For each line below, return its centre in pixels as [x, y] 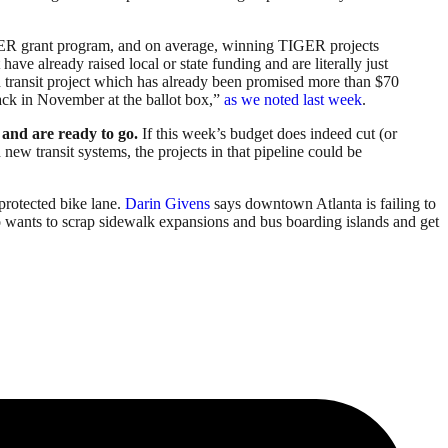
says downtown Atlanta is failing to [323, 204]
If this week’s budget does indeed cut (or [269, 134]
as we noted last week [293, 100]
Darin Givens [167, 204]
